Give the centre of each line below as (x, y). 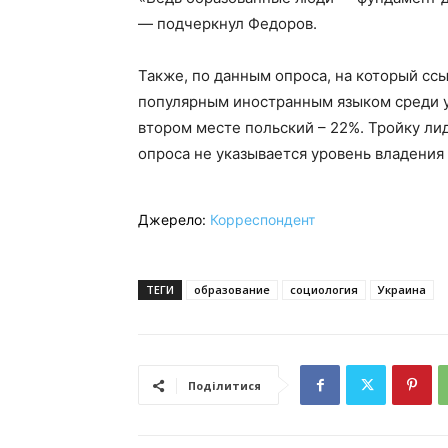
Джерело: (174, 220)
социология (324, 290)
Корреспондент (262, 220)
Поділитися (224, 386)
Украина (402, 290)
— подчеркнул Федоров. (227, 24)
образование (232, 290)
